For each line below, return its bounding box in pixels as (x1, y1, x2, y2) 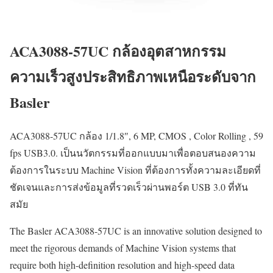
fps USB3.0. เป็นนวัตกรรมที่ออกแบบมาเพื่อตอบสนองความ (10, 146, 256, 159)
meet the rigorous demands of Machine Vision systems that (10, 241, 236, 254)
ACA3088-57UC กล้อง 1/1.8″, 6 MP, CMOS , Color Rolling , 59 (10, 129, 263, 142)
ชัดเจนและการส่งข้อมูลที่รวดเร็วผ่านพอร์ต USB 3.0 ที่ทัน (10, 180, 248, 193)
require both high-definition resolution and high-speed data (10, 258, 235, 271)
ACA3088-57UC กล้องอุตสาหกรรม (10, 40, 226, 62)
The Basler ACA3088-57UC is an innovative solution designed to (10, 224, 262, 237)
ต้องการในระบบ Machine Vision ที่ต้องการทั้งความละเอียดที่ (10, 163, 261, 176)
